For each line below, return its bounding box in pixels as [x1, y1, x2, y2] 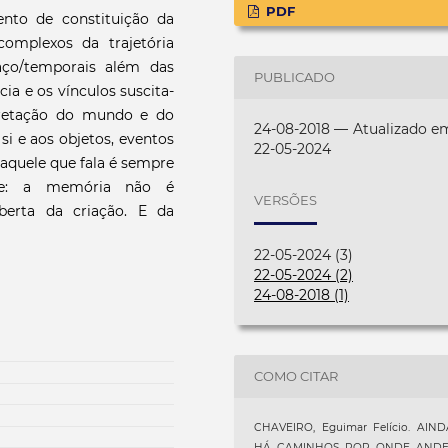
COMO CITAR [254, 368, 339, 385]
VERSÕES [254, 192, 318, 209]
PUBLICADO [254, 69, 336, 86]
